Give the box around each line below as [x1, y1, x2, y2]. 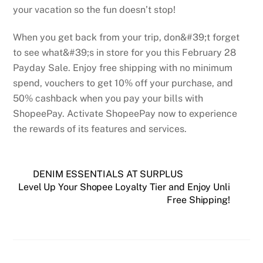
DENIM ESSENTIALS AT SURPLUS [33, 168, 183, 180]
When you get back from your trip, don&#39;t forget [13, 31, 240, 43]
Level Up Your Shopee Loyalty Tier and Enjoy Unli [18, 181, 230, 193]
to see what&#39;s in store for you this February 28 [13, 46, 237, 58]
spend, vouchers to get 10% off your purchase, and [13, 77, 234, 89]
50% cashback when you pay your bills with [13, 92, 204, 104]
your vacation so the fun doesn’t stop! [13, 4, 176, 16]
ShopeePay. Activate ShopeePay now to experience [13, 107, 238, 119]
